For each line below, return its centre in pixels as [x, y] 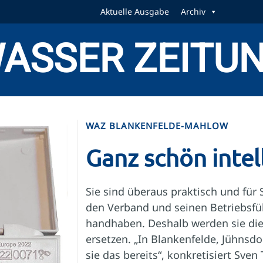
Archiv [193, 11]
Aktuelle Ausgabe [134, 11]
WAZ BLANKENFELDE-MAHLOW [157, 126]
